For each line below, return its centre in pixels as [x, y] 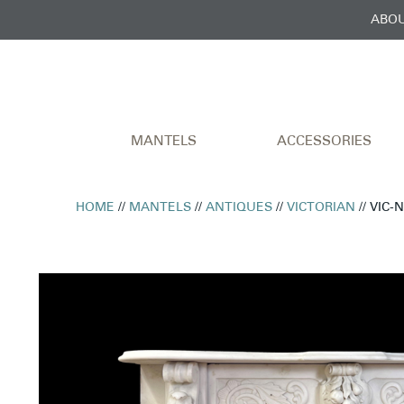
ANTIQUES [239, 207]
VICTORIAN [321, 207]
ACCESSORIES [324, 142]
